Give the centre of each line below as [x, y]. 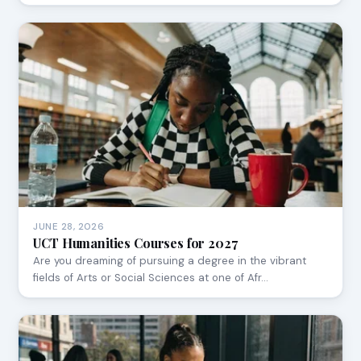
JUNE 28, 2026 [69, 226]
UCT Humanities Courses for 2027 [135, 243]
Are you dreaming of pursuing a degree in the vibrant [170, 260]
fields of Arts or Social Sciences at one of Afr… [151, 277]
